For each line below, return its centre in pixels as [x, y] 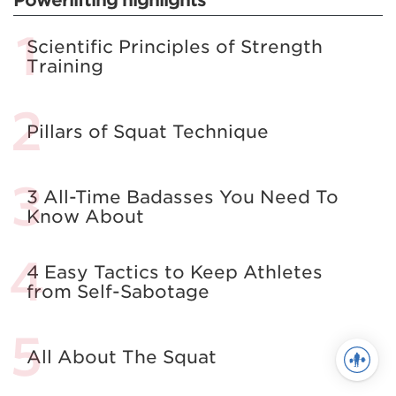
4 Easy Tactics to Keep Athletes [175, 272]
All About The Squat [122, 357]
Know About [85, 216]
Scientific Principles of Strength [175, 46]
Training [65, 66]
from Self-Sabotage [118, 291]
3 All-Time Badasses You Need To [183, 197]
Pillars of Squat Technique [148, 131]
